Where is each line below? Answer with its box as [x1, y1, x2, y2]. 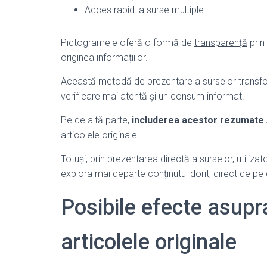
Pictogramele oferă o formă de [61, 37, 194, 48]
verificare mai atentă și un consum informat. [61, 91, 244, 102]
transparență [194, 37, 247, 48]
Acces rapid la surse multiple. [85, 4, 206, 15]
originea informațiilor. [61, 52, 148, 63]
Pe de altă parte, [61, 114, 132, 126]
